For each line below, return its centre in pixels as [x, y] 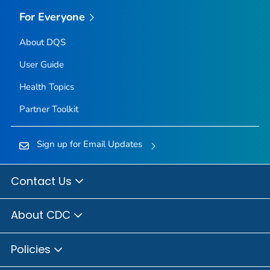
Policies [32, 249]
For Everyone [52, 17]
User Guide [41, 65]
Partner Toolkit [49, 109]
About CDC [42, 215]
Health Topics [46, 87]
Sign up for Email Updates [89, 144]
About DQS [42, 42]
